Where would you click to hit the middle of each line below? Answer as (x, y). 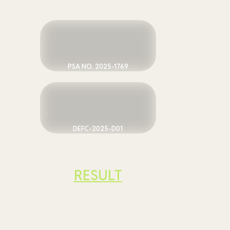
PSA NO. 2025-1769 (98, 66)
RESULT (98, 175)
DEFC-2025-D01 (98, 129)
